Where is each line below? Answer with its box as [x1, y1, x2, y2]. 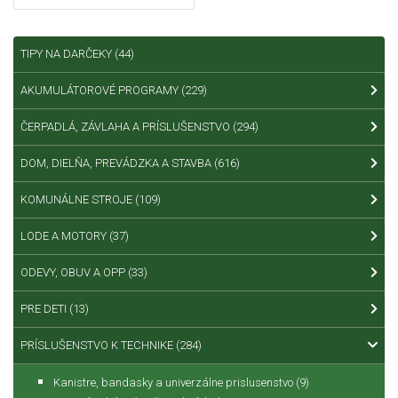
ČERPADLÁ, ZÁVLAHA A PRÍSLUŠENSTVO [20, 120, 233, 134]
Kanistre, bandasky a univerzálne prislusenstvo [53, 376, 296, 390]
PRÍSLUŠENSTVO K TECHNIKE [20, 338, 176, 353]
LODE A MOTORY [20, 229, 109, 243]
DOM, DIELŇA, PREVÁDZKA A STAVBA [20, 156, 214, 171]
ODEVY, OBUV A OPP [20, 266, 128, 280]
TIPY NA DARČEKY [20, 47, 115, 61]
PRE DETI [20, 302, 69, 316]
